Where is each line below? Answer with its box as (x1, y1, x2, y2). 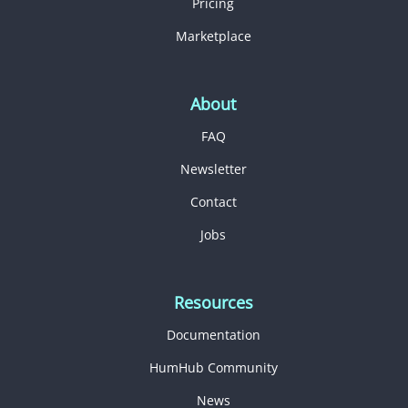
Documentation (166, 325, 260, 343)
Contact (189, 192, 237, 210)
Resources (173, 291, 253, 313)
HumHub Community (148, 358, 278, 376)
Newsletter (179, 159, 247, 178)
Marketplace (175, 26, 251, 45)
